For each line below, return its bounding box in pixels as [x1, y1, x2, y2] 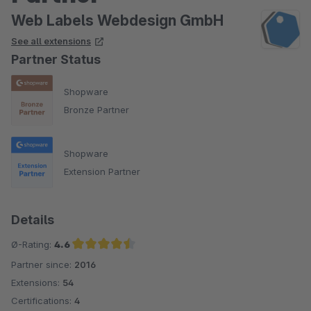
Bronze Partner [64, 103, 129, 115]
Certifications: [11, 294, 74, 306]
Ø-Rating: [11, 238, 54, 250]
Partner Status [11, 52, 101, 67]
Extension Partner [64, 165, 140, 177]
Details [11, 212, 54, 227]
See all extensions [11, 35, 91, 47]
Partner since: [11, 258, 74, 270]
